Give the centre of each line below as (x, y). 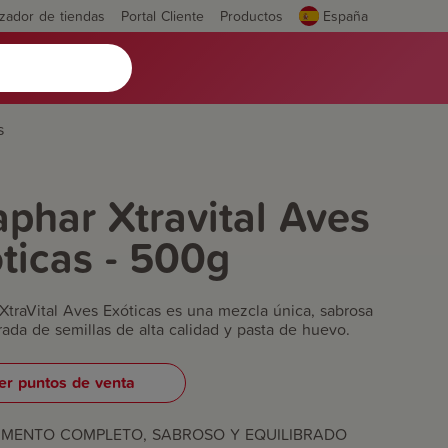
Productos (251, 15)
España (345, 15)
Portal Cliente (162, 15)
